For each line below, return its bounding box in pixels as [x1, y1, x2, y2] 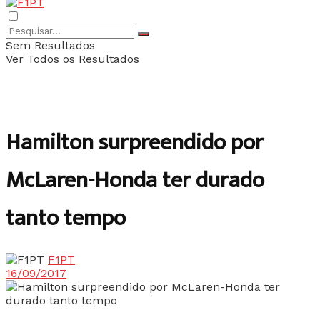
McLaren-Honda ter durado [6, 161, 264, 200]
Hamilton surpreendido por [6, 124, 264, 162]
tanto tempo [6, 199, 126, 238]
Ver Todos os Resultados [6, 52, 139, 66]
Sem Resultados [6, 39, 95, 52]
